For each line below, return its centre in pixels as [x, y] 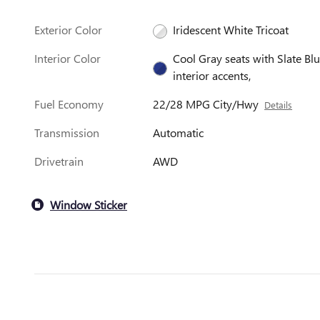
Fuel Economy [69, 104]
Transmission [67, 133]
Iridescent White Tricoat [231, 30]
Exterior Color [68, 30]
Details [279, 105]
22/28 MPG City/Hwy [206, 104]
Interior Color [67, 59]
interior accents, [212, 76]
